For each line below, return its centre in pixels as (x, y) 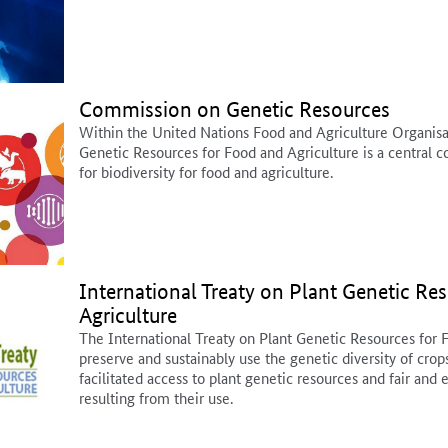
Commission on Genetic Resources (234, 110)
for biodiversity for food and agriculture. (206, 172)
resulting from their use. (156, 398)
